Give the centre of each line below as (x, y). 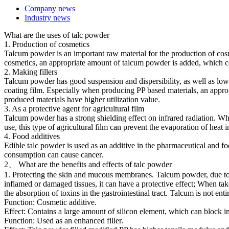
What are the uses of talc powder (57, 35)
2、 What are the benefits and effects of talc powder (88, 165)
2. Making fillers (31, 72)
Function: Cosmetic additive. (50, 202)
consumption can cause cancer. (54, 155)
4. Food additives (32, 136)
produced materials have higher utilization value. (82, 100)
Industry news (47, 18)
